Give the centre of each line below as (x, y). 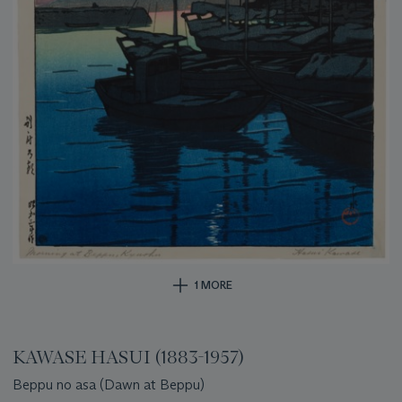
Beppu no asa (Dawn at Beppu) (109, 384)
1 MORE (214, 284)
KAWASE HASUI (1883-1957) (128, 357)
